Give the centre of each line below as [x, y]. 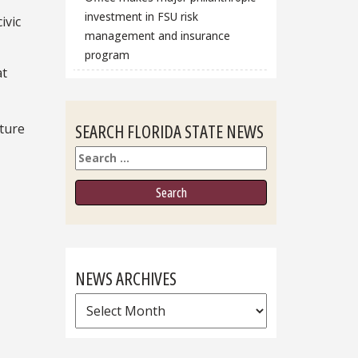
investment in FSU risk [141, 16]
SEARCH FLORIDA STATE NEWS [169, 131]
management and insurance [157, 35]
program [107, 54]
